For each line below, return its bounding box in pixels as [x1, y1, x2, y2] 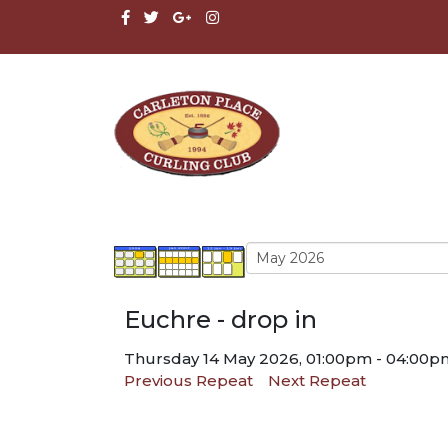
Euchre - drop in [124, 304, 317, 334]
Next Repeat [268, 370, 366, 390]
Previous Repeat [124, 370, 253, 390]
